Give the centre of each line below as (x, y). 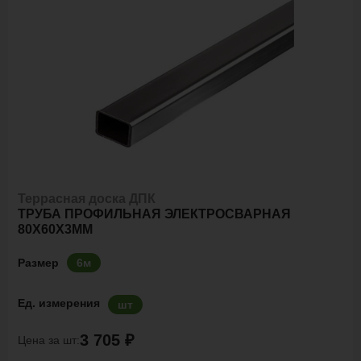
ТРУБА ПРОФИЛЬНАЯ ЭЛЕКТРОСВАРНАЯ (154, 214)
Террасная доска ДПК (87, 199)
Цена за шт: (49, 340)
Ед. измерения (59, 303)
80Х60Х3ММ (55, 229)
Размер (38, 262)
